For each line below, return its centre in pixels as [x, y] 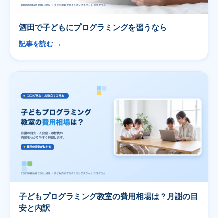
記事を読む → [40, 44]
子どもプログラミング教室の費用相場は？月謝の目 [109, 196]
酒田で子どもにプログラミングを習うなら [93, 27]
